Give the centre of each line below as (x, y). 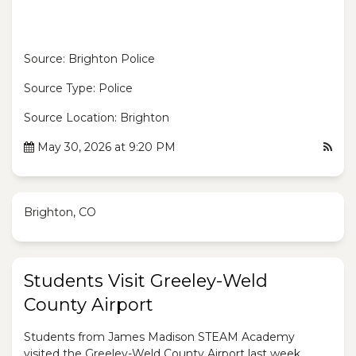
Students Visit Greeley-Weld (146, 281)
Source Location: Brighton (97, 118)
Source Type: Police (78, 88)
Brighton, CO (60, 212)
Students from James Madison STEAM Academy (159, 337)
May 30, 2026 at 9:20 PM (105, 147)
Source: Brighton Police (89, 59)
